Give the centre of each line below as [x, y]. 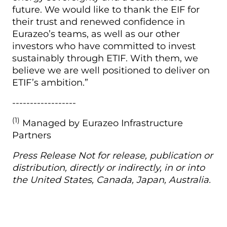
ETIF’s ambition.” [50, 82]
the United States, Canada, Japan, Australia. [111, 180]
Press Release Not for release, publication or [112, 155]
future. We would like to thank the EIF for [106, 9]
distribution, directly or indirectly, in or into [108, 167]
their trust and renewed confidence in [99, 22]
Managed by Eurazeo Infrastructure [101, 123]
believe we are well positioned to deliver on [111, 70]
